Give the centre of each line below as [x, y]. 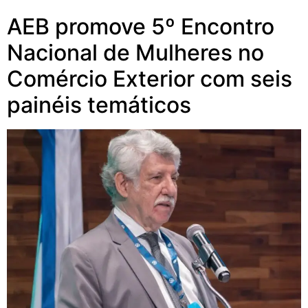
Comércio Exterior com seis [150, 79]
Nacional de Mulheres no [135, 53]
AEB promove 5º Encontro [141, 27]
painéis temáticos [99, 105]
